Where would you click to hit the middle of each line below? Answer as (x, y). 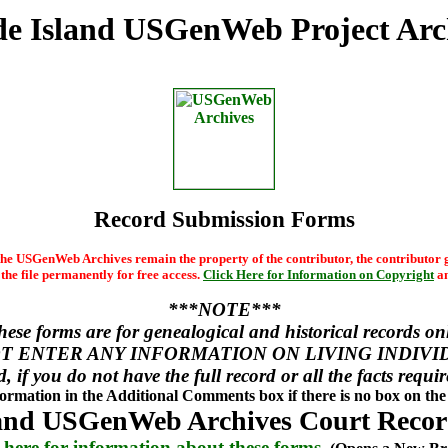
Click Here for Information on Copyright (318, 274)
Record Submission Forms (224, 219)
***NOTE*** (224, 309)
